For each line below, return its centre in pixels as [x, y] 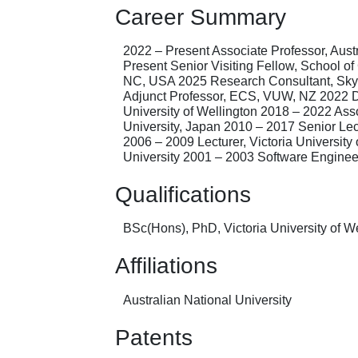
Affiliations [166, 266]
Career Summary [201, 17]
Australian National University [207, 300]
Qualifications [183, 195]
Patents [154, 337]
